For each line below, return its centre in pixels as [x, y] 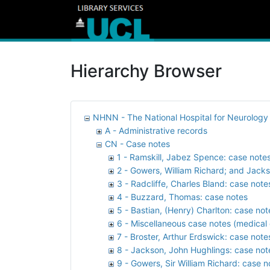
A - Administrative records [156, 130]
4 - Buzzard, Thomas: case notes [182, 196]
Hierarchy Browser [146, 71]
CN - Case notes [137, 143]
